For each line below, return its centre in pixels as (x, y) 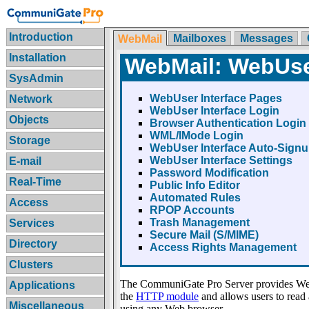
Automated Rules (195, 197)
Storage (30, 140)
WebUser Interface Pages (216, 98)
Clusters (31, 264)
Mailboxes (200, 38)
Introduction (41, 37)
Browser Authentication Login (228, 123)
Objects (29, 119)
